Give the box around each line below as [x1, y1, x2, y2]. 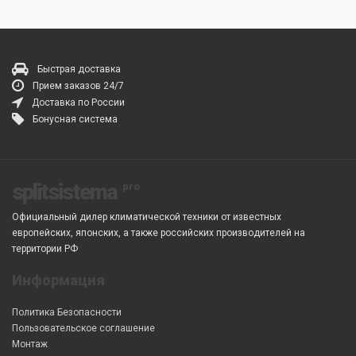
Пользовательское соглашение [12, 323, 155, 334]
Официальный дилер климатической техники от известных [12, 211, 281, 222]
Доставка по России [32, 97, 125, 108]
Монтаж [12, 339, 48, 350]
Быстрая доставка [37, 64, 121, 75]
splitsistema [12, 180, 117, 205]
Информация [12, 272, 105, 288]
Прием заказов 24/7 [33, 80, 124, 91]
